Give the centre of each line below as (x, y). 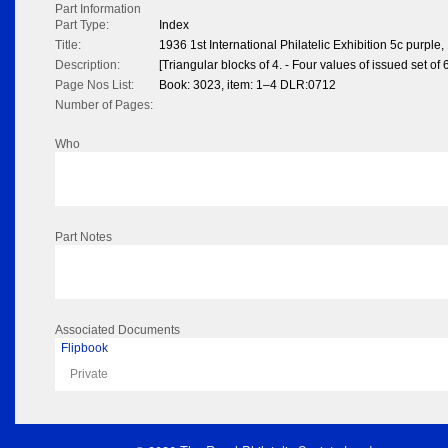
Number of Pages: (104, 105)
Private (89, 374)
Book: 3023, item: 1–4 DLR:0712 (247, 85)
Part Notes (83, 237)
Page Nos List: (94, 85)
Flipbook (84, 348)
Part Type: (82, 25)
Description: (87, 65)
